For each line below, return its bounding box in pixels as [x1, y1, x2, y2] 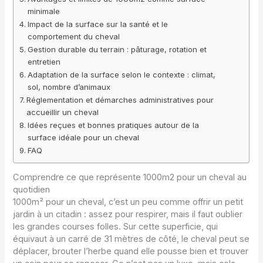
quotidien [13, 184, 50, 195]
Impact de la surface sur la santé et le [28, 19, 168, 29]
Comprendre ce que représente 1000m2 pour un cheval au [13, 172, 247, 183]
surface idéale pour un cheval [28, 132, 140, 142]
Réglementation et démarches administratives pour [26, 95, 214, 104]
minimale [28, 6, 60, 16]
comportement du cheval [28, 31, 120, 41]
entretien [28, 56, 61, 66]
